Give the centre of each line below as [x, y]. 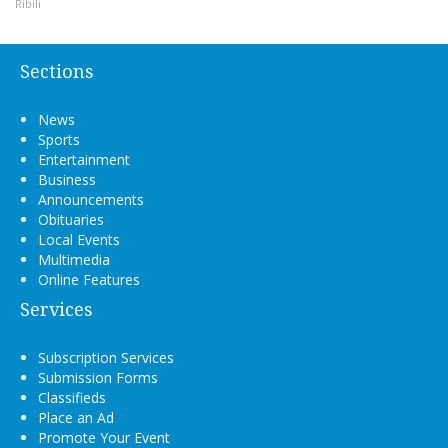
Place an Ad [76, 418]
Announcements [91, 200]
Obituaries [71, 220]
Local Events [79, 240]
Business [67, 180]
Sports [59, 140]
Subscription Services [106, 358]
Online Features [89, 280]
